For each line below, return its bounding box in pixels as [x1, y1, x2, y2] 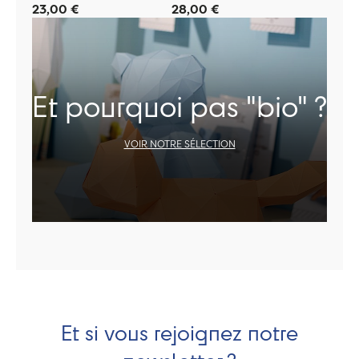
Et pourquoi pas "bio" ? [32, 87, 327, 124]
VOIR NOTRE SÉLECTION [123, 137, 236, 151]
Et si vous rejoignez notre [61, 318, 298, 346]
